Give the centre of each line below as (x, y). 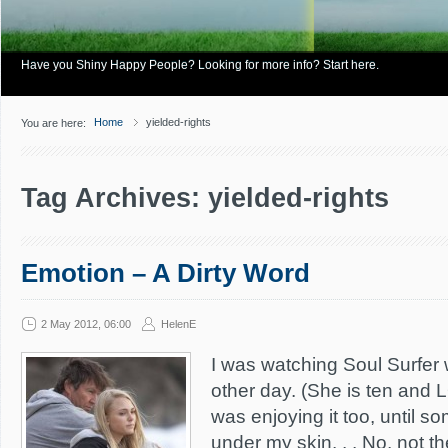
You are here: (53, 123)
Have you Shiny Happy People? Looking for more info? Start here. (200, 65)
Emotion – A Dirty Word (165, 273)
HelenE (178, 324)
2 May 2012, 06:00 (86, 324)
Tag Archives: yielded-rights (205, 198)
